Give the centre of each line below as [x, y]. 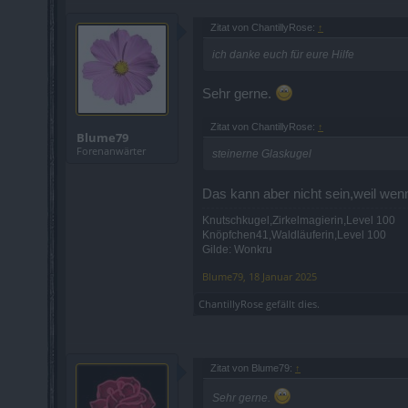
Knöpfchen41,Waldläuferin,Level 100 [294, 235]
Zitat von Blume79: [253, 367]
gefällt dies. [291, 303]
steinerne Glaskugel [262, 153]
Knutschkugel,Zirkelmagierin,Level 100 [299, 220]
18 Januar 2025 [283, 276]
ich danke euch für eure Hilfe [283, 54]
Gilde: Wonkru [237, 249]
